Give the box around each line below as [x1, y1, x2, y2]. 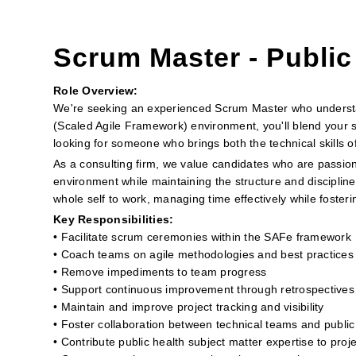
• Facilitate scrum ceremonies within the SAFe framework [53, 230, 351, 243]
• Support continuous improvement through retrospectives [53, 283, 354, 296]
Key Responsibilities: [53, 213, 174, 226]
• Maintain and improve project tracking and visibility [53, 300, 324, 313]
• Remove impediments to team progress [53, 265, 267, 278]
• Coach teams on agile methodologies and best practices [53, 248, 354, 261]
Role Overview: [53, 84, 138, 97]
